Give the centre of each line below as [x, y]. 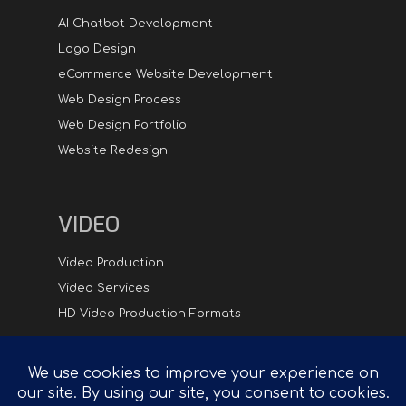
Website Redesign [113, 150]
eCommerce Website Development [165, 74]
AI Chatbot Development [135, 23]
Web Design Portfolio [122, 125]
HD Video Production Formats [150, 313]
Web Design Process [120, 99]
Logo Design [97, 48]
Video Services [104, 288]
